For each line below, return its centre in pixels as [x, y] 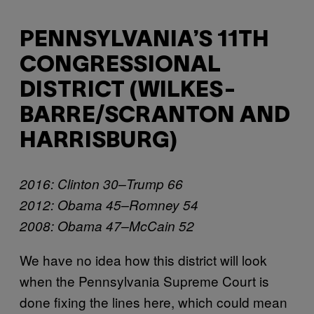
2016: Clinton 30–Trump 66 [101, 183]
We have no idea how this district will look [143, 259]
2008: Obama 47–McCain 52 [107, 225]
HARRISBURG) [98, 142]
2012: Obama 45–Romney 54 [109, 204]
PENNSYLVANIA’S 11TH [144, 41]
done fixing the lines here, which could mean [153, 301]
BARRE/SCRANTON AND [155, 116]
